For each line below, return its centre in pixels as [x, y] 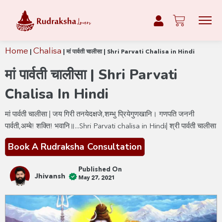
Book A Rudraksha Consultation [75, 146]
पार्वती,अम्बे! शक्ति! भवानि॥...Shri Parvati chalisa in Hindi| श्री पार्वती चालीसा [111, 126]
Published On [100, 169]
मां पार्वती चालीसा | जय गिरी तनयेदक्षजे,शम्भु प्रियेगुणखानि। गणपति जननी [100, 114]
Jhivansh [50, 177]
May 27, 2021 [97, 178]
